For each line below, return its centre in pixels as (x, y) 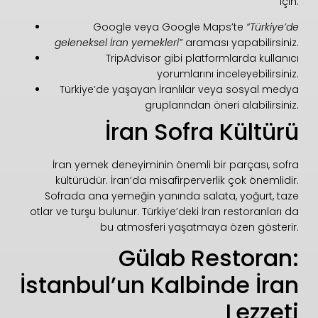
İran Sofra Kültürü (202, 132)
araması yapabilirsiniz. (241, 43)
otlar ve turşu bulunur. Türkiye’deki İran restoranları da (165, 212)
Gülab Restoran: (209, 258)
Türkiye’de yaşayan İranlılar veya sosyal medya (180, 89)
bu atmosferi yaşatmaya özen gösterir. (200, 227)
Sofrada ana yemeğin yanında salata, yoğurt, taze (172, 196)
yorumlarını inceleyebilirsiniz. (228, 74)
